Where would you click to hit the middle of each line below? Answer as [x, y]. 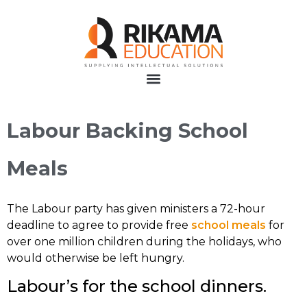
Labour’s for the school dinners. [137, 286]
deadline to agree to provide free [99, 225]
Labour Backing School [127, 131]
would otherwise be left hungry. [96, 258]
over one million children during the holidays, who [144, 242]
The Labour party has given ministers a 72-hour [136, 209]
